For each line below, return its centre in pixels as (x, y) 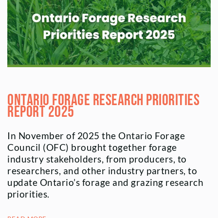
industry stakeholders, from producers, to (97, 159)
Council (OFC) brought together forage (92, 147)
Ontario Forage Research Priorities (103, 100)
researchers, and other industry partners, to (102, 171)
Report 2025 (41, 112)
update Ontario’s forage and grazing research (105, 182)
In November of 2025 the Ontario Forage (96, 136)
